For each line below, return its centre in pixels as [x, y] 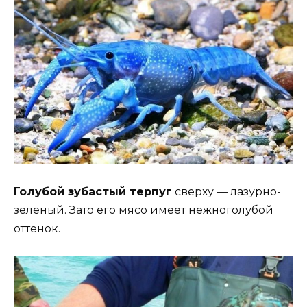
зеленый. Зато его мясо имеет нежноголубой [144, 210]
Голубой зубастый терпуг [93, 192]
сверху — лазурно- [226, 192]
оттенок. [37, 229]
